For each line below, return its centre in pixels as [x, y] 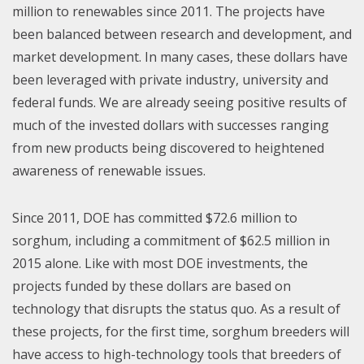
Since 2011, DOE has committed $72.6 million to [155, 218]
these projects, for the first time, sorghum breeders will [181, 332]
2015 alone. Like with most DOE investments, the [160, 264]
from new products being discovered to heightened [168, 148]
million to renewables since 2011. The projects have [169, 12]
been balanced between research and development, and [182, 35]
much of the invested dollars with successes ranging [171, 126]
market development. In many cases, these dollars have [180, 57]
